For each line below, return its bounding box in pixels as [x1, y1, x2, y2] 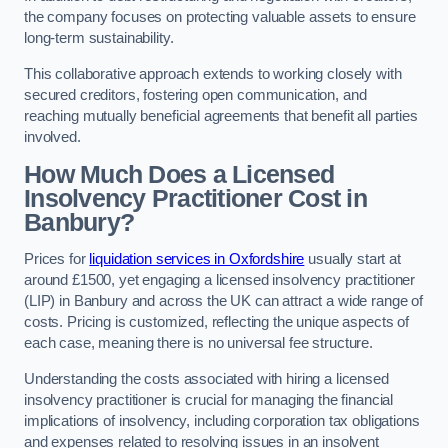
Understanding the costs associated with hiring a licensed [24, 370, 389, 387]
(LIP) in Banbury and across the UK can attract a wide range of [24, 293, 423, 310]
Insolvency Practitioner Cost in [24, 184, 367, 212]
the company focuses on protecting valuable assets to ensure [24, 9, 416, 26]
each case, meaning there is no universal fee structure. [24, 335, 374, 352]
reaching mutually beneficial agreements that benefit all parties [24, 107, 418, 124]
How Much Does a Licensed [24, 160, 335, 188]
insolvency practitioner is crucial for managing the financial [24, 391, 394, 408]
